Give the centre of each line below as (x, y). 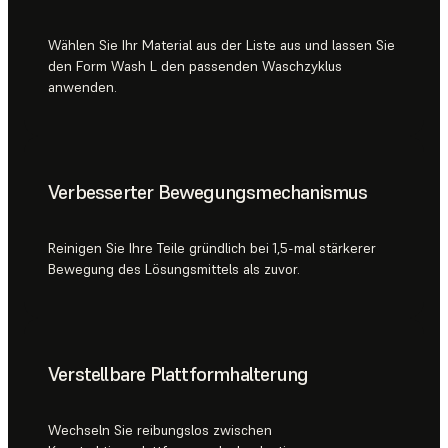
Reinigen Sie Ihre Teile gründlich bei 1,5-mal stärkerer (212, 247)
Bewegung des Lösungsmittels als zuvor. (174, 268)
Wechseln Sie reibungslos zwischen (160, 429)
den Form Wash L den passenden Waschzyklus (195, 65)
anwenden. (82, 86)
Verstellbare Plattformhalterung (178, 373)
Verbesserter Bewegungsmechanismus (208, 191)
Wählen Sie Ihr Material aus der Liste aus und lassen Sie (221, 44)
